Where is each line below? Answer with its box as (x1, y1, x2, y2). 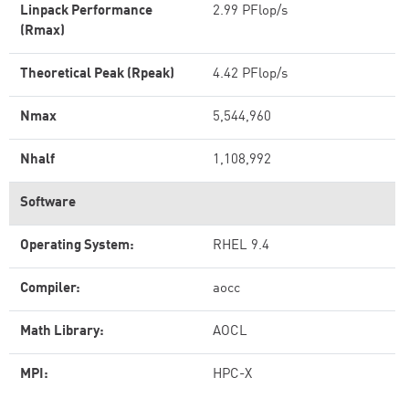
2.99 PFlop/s (213, 5, 288, 18)
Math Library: (20, 325, 104, 339)
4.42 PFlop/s (213, 68, 288, 81)
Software (20, 196, 76, 210)
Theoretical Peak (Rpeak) (20, 68, 174, 81)
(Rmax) (20, 25, 65, 38)
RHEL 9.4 (213, 239, 269, 253)
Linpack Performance (20, 5, 152, 18)
